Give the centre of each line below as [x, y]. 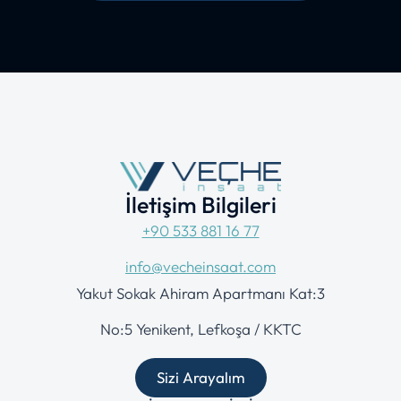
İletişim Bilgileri [200, 205]
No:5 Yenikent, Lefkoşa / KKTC [200, 328]
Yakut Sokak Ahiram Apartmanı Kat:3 [200, 293]
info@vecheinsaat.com [200, 266]
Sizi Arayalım [200, 378]
